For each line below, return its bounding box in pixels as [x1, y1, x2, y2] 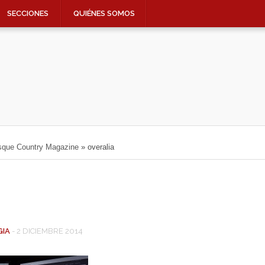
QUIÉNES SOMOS [73, 9, 135, 18]
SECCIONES [7, 9, 49, 18]
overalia [87, 143, 114, 151]
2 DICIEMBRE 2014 [16, 227, 83, 235]
